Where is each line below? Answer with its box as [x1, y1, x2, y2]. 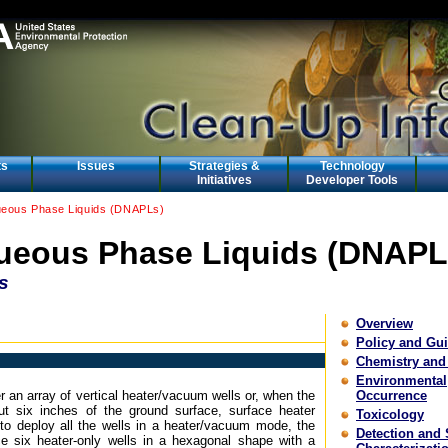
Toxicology [356, 407, 424, 422]
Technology [319, 159, 385, 173]
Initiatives [196, 173, 252, 187]
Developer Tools [306, 173, 398, 187]
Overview [356, 316, 413, 331]
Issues [77, 159, 115, 173]
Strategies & [188, 159, 260, 173]
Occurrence [356, 388, 427, 403]
